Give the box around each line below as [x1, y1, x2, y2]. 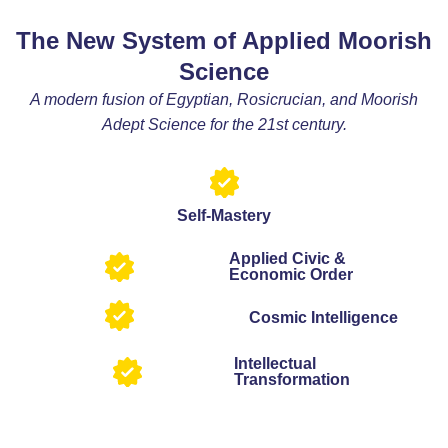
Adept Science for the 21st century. [101, 116, 347, 133]
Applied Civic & [228, 249, 346, 267]
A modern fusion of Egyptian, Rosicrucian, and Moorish [30, 91, 418, 108]
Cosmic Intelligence [248, 309, 398, 326]
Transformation [234, 371, 350, 388]
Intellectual [234, 355, 316, 372]
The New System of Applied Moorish [16, 27, 432, 54]
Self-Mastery [177, 206, 271, 224]
